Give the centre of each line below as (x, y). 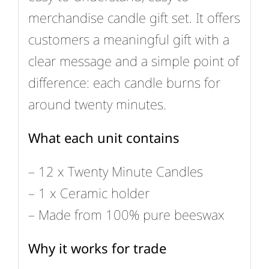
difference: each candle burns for (124, 83)
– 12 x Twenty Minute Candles (115, 171)
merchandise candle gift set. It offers (134, 18)
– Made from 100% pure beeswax (126, 215)
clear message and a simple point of (133, 61)
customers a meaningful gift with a (128, 39)
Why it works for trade (97, 248)
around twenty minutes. (97, 104)
